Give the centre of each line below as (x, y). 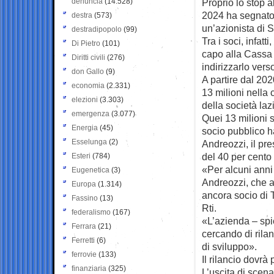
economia (88, 85)
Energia (85, 128)
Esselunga (89, 142)
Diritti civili (88, 57)
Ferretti (83, 240)
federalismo (91, 212)
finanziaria (89, 268)
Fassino (85, 198)
